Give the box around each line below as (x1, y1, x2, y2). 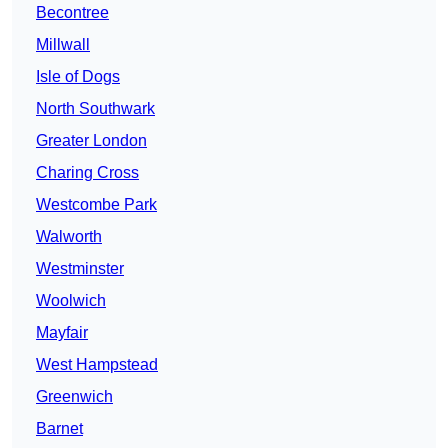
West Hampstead (36, 356, 158, 374)
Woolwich (36, 292, 106, 310)
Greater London (36, 132, 147, 150)
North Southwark (36, 100, 155, 118)
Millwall (36, 36, 90, 54)
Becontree (36, 4, 109, 22)
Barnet (36, 420, 83, 438)
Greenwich (36, 388, 113, 406)
